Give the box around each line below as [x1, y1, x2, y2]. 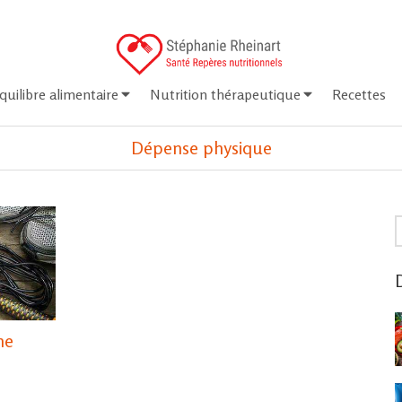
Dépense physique [130, 136, 272, 159]
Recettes [332, 85, 386, 103]
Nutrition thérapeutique [150, 85, 301, 103]
